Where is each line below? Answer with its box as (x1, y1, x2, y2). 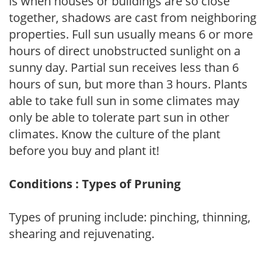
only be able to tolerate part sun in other (9, 109, 229, 125)
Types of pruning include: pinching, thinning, (9, 208, 251, 225)
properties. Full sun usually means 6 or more (9, 26, 253, 42)
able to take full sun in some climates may (9, 92, 239, 109)
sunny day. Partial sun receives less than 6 (9, 59, 239, 75)
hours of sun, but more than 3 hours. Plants (9, 75, 248, 92)
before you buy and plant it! (9, 142, 159, 159)
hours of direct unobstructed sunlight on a (9, 42, 240, 59)
